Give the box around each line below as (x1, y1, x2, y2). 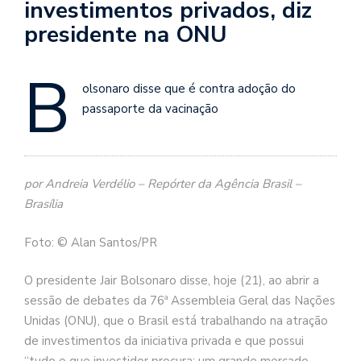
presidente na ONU (24, 19, 227, 50)
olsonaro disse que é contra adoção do (82, 80, 296, 97)
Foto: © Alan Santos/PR (24, 234, 157, 251)
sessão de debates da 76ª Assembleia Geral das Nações (24, 293, 335, 309)
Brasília (24, 196, 63, 213)
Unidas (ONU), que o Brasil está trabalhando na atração (24, 313, 328, 330)
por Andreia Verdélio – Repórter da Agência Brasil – (24, 176, 301, 193)
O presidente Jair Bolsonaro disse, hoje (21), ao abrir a (24, 272, 319, 289)
